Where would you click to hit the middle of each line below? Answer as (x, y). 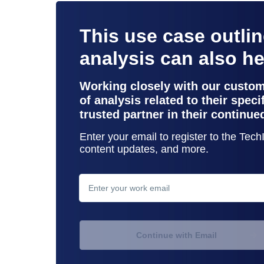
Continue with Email (176, 235)
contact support (218, 153)
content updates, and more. (144, 149)
